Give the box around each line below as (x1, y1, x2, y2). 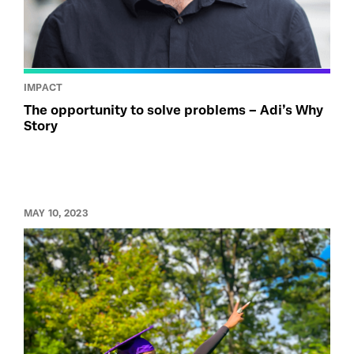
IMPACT (24, 81, 63, 93)
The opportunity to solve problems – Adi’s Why (24, 102, 323, 118)
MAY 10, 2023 (24, 207, 88, 219)
